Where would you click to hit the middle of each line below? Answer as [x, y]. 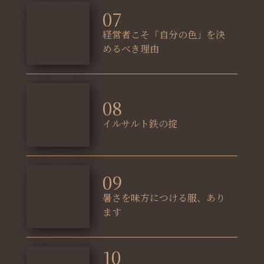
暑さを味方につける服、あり [164, 198]
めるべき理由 [131, 49]
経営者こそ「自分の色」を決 [164, 35]
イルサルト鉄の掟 [140, 123]
